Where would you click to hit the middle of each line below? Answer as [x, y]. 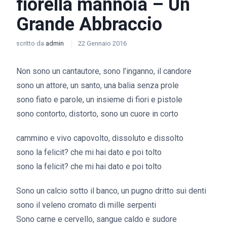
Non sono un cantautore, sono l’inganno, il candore [104, 71]
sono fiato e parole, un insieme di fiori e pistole [99, 100]
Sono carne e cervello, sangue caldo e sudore [97, 219]
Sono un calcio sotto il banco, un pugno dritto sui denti [111, 191]
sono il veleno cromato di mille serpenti [86, 205]
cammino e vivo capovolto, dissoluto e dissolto [100, 138]
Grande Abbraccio [89, 24]
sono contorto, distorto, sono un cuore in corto [97, 114]
